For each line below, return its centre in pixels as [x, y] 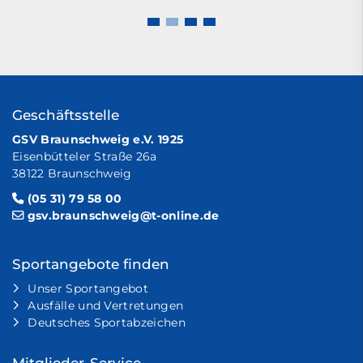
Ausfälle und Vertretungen [106, 305]
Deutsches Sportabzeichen [107, 322]
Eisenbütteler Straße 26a [85, 156]
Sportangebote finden [91, 264]
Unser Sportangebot [88, 288]
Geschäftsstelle [66, 115]
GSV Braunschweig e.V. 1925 [98, 139]
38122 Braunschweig [72, 173]
